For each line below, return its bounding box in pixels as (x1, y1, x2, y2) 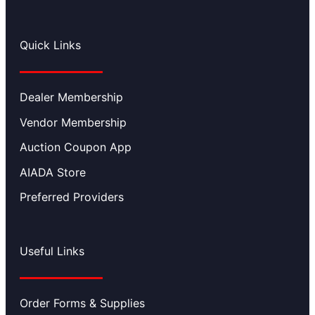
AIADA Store (20, 165, 86, 179)
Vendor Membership (20, 115, 127, 129)
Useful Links (20, 244, 84, 259)
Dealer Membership (20, 90, 123, 105)
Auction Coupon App (20, 140, 131, 155)
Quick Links (20, 38, 81, 53)
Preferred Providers (20, 190, 124, 205)
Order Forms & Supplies (20, 296, 145, 311)
